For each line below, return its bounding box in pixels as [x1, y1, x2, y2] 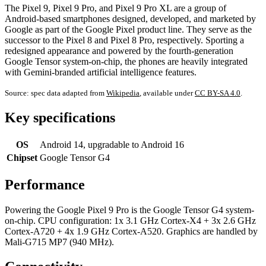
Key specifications [5, 109, 115, 125]
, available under [140, 88, 195, 97]
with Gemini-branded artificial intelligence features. [5, 66, 197, 77]
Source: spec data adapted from [5, 88, 106, 97]
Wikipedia [106, 88, 140, 97]
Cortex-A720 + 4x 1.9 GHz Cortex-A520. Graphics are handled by [5, 226, 258, 236]
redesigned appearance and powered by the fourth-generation [5, 45, 233, 56]
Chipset [7, 152, 37, 163]
